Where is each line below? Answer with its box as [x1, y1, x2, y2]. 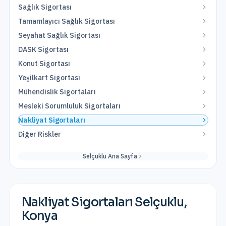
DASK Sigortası [18, 45, 69, 54]
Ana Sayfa [106, 152, 137, 160]
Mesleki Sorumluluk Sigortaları [18, 101, 121, 110]
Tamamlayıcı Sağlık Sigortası [18, 17, 115, 26]
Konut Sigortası [18, 59, 70, 68]
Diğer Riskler [18, 130, 61, 139]
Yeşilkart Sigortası [18, 73, 80, 82]
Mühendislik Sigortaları [18, 87, 96, 96]
